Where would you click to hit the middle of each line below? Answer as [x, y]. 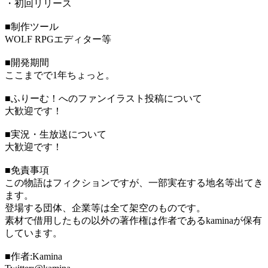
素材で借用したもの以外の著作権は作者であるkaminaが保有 [133, 221]
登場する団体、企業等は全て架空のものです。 [105, 208]
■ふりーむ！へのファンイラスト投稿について [103, 99]
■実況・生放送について [56, 135]
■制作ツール [32, 27]
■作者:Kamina [33, 257]
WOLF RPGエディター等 [58, 39]
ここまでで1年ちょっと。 [60, 75]
